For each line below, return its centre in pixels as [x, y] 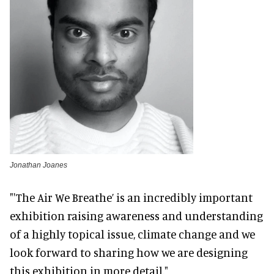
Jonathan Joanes [39, 165]
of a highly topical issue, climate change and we [132, 234]
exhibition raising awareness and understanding [136, 216]
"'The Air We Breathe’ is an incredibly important [131, 198]
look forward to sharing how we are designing [129, 253]
